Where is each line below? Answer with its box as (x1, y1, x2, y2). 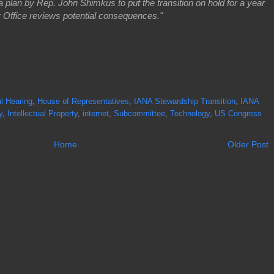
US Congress (215, 109, 262, 119)
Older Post (228, 139, 268, 150)
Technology (170, 109, 210, 119)
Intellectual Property (7, 109, 78, 119)
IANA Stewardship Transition (134, 97, 235, 106)
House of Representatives (37, 97, 129, 106)
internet (83, 109, 109, 119)
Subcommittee (114, 109, 165, 119)
